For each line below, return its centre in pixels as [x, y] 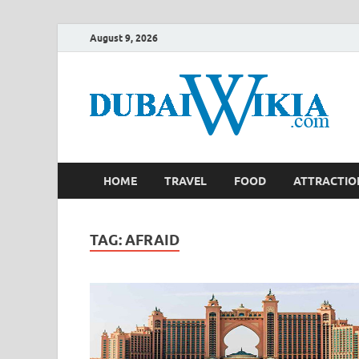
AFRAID [152, 240]
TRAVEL [186, 181]
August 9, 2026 [124, 38]
